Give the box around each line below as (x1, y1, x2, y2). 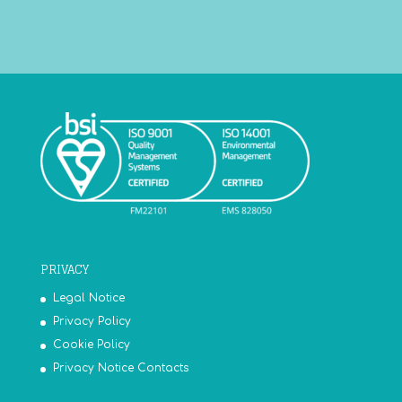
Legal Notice (52, 291, 125, 304)
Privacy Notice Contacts (52, 361, 189, 374)
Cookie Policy (52, 337, 130, 351)
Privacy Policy (52, 314, 131, 328)
